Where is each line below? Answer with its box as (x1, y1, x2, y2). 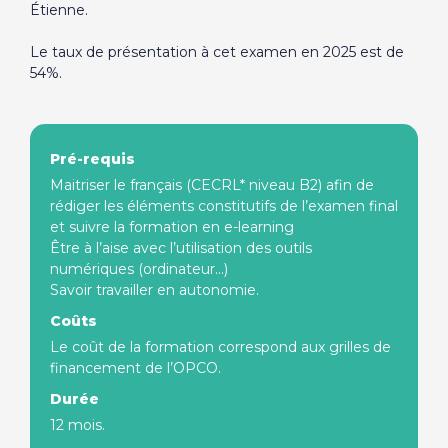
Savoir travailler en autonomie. (49, 281, 259, 299)
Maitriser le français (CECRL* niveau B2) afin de (49, 176, 374, 194)
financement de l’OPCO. (49, 359, 221, 377)
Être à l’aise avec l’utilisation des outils (49, 239, 312, 257)
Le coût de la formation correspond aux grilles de (49, 338, 391, 356)
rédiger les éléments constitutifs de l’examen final (49, 197, 398, 215)
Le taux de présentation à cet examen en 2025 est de (29, 43, 404, 61)
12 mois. (49, 416, 105, 434)
